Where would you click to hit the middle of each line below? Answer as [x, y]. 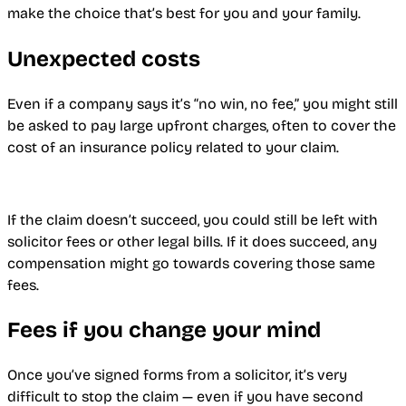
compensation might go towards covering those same [191, 263]
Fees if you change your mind [164, 330]
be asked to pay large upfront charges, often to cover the [202, 125]
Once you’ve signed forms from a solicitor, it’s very [177, 375]
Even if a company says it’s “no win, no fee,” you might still [203, 103]
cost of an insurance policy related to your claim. [173, 147]
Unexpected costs [104, 58]
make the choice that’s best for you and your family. [184, 13]
